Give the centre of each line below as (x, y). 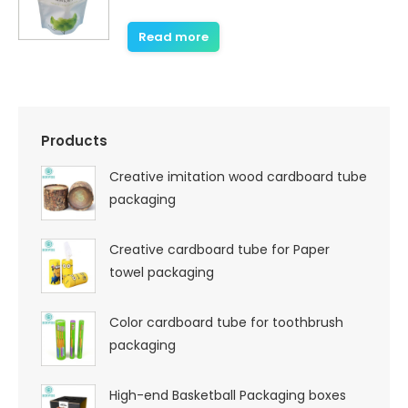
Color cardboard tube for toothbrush (226, 322)
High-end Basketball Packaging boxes (228, 395)
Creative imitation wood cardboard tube (238, 177)
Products (74, 141)
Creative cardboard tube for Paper (219, 250)
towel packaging (162, 272)
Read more (173, 37)
